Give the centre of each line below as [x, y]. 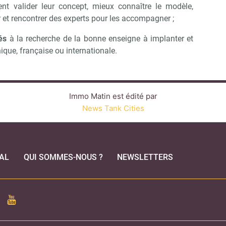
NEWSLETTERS [145, 157]
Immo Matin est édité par [113, 96]
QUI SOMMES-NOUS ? [63, 157]
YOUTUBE [24, 199]
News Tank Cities [113, 108]
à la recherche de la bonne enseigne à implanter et [100, 39]
